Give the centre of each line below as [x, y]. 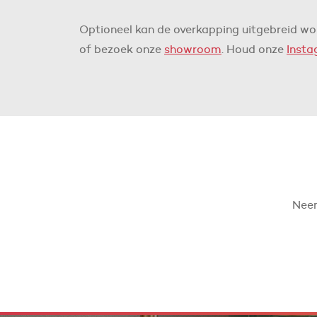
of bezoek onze [122, 49]
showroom [193, 49]
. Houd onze [254, 49]
